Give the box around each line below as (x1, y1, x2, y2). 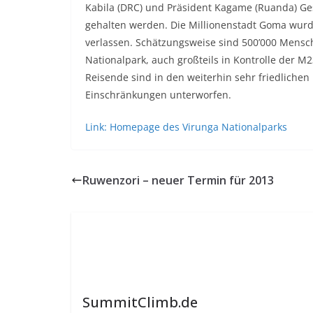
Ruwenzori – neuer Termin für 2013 (82, 173, 274, 188)
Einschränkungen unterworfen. (85, 88, 231, 101)
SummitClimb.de (82, 292, 198, 312)
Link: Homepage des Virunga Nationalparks (85, 120, 287, 133)
